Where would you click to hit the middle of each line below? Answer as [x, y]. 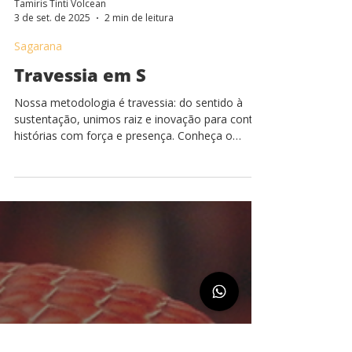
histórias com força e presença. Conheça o [123, 173]
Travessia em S [80, 112]
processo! [39, 190]
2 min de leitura [139, 55]
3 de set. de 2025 [52, 55]
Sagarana [38, 84]
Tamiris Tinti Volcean [60, 41]
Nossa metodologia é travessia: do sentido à [128, 140]
